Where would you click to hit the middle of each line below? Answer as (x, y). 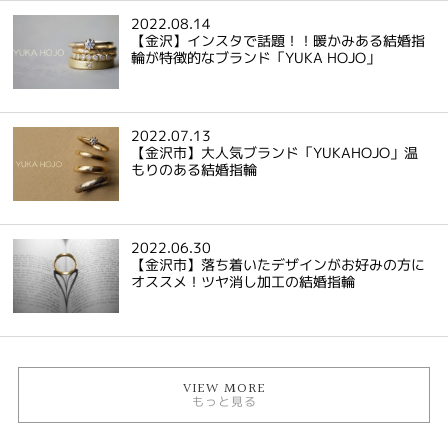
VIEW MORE (224, 389)
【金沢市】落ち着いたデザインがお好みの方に (278, 264)
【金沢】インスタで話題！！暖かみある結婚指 (278, 40)
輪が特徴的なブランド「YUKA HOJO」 (256, 57)
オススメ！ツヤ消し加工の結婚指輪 (243, 281)
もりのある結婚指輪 (194, 169)
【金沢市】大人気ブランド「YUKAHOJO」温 (275, 152)
